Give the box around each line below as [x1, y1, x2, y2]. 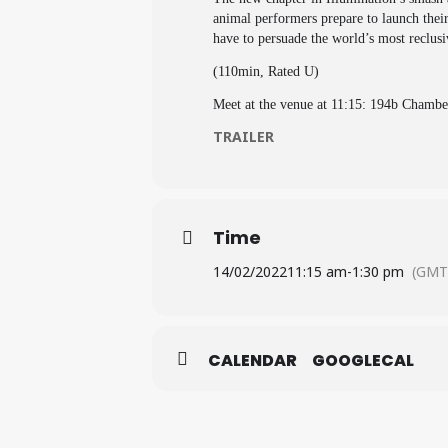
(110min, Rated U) [213, 64, 319, 79]
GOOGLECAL [312, 349, 414, 372]
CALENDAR [208, 349, 297, 372]
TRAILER [213, 127, 274, 146]
